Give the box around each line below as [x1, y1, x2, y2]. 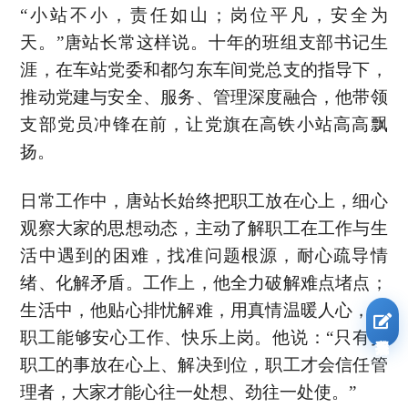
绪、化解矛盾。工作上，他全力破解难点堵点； [20, 272, 388, 292]
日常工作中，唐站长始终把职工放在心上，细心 [20, 190, 388, 210]
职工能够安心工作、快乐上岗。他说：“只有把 [20, 327, 388, 347]
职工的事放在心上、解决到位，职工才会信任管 [20, 354, 388, 374]
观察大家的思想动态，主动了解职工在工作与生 [20, 218, 388, 238]
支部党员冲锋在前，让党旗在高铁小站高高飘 [20, 114, 388, 134]
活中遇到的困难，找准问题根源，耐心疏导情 [20, 245, 388, 265]
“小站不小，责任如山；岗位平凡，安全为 [20, 5, 388, 25]
